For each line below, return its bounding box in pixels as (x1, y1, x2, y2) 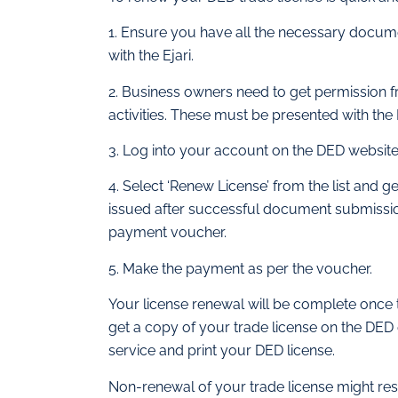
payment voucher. (108, 224, 227, 242)
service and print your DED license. (108, 342, 335, 360)
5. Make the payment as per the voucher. (108, 259, 372, 277)
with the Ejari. (108, 47, 194, 65)
